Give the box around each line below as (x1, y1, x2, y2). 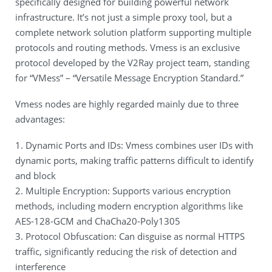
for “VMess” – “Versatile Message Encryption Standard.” (15, 72, 243, 84)
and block (15, 169, 56, 182)
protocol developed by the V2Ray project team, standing (15, 56, 250, 69)
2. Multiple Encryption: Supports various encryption (15, 185, 231, 197)
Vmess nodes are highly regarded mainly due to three (15, 98, 239, 110)
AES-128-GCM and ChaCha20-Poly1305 (15, 215, 180, 227)
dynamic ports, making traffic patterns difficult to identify (15, 154, 254, 166)
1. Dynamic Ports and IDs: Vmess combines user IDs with (15, 139, 253, 151)
